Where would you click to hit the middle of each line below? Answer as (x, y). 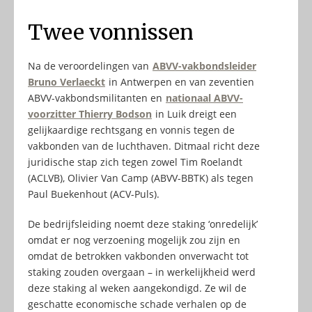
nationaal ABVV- (204, 98)
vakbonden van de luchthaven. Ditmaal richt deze (144, 146)
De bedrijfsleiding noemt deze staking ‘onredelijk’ (143, 224)
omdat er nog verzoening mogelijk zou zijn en (134, 240)
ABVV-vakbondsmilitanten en (96, 98)
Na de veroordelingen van (90, 66)
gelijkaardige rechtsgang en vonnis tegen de (131, 130)
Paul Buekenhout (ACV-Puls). (94, 194)
